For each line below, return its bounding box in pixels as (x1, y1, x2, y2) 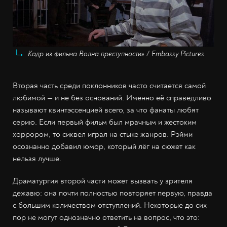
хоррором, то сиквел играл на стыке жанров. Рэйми (13, 129, 193, 139)
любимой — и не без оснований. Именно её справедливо (13, 92, 211, 103)
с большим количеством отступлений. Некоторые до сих (13, 200, 207, 210)
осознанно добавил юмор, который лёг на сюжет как (13, 141, 196, 152)
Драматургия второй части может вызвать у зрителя (13, 175, 193, 186)
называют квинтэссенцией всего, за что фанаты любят (13, 104, 199, 115)
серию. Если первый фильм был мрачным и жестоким (13, 117, 197, 127)
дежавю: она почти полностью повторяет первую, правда (13, 187, 212, 198)
